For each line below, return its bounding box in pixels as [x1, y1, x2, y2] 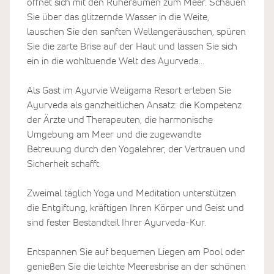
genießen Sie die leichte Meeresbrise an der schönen [27, 261, 246, 272]
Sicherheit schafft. [27, 158, 101, 169]
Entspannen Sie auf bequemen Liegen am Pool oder [27, 246, 245, 257]
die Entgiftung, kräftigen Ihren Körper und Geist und [27, 202, 244, 213]
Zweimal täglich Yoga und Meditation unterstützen [27, 188, 236, 198]
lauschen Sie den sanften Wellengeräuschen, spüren [27, 26, 246, 37]
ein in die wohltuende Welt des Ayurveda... [27, 56, 204, 66]
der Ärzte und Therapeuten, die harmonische [27, 114, 213, 125]
